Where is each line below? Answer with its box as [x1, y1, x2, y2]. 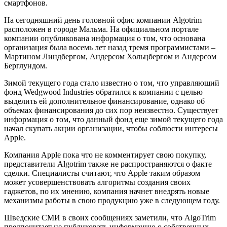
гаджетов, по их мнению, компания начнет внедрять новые [4, 186, 209, 196]
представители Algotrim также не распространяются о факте [4, 159, 212, 168]
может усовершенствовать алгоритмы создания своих [4, 177, 191, 186]
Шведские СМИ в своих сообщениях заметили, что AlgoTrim [4, 213, 216, 222]
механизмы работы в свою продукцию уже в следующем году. [4, 196, 220, 205]
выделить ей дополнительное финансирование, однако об [4, 96, 205, 105]
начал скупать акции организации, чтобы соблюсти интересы [4, 124, 218, 133]
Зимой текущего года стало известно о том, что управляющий [4, 78, 219, 87]
